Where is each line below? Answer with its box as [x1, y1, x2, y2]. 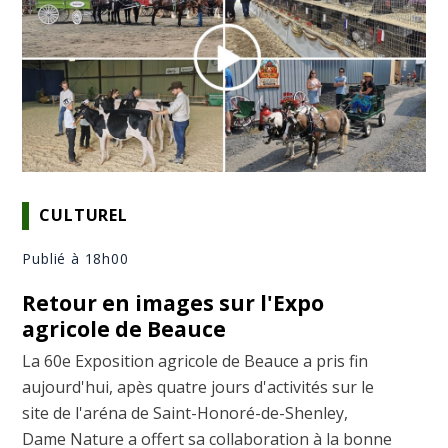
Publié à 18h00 [22, 248, 129, 268]
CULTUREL [39, 204, 128, 227]
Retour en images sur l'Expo [22, 288, 325, 317]
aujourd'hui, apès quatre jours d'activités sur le [22, 375, 375, 398]
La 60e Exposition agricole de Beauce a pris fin [22, 349, 369, 372]
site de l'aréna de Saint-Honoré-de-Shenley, [22, 401, 349, 424]
